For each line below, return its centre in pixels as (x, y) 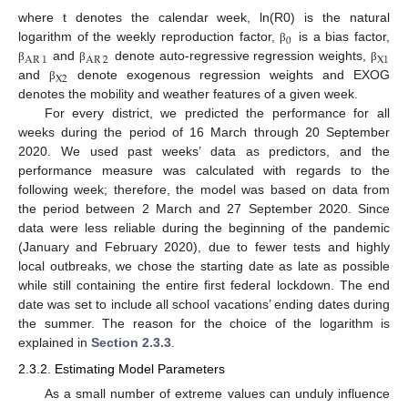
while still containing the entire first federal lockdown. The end (204, 286)
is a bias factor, (342, 37)
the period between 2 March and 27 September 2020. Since (204, 209)
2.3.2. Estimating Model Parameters (122, 368)
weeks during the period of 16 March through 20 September (204, 133)
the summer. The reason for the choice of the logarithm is (204, 324)
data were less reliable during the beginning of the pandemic (204, 228)
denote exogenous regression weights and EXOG (229, 75)
